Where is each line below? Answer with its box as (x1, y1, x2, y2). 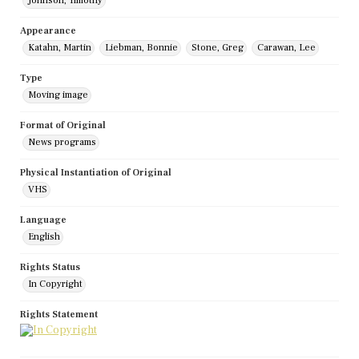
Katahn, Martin (28, 42, 91, 54)
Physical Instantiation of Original (20, 167, 171, 179)
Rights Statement (20, 309, 98, 321)
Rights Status (20, 261, 80, 274)
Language (20, 214, 67, 227)
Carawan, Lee (257, 42, 316, 54)
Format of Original (20, 119, 106, 132)
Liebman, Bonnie (105, 42, 178, 54)
